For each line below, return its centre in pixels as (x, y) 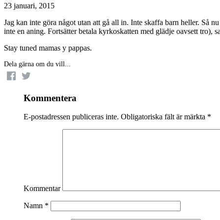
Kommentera (50, 98)
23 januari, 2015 (29, 5)
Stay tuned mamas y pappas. (48, 48)
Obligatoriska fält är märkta (163, 117)
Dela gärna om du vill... (37, 64)
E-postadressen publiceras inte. (71, 117)
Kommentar (42, 189)
